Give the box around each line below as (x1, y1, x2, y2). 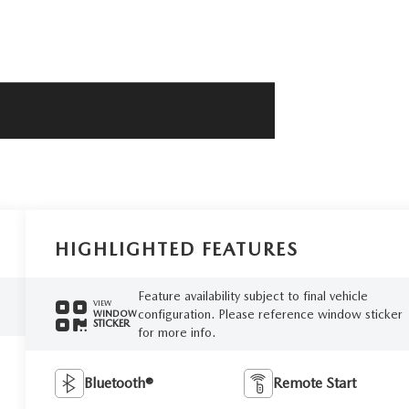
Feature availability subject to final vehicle (137, 288, 368, 303)
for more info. (137, 324, 215, 340)
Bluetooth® (84, 373, 154, 392)
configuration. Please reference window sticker (137, 306, 403, 321)
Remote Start (272, 373, 356, 392)
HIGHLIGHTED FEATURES (55, 237, 299, 260)
